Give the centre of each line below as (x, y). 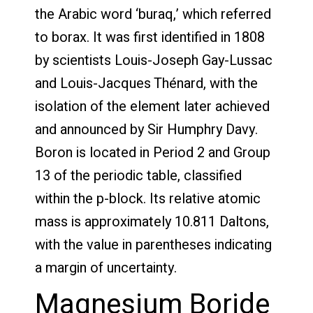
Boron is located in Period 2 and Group (153, 152)
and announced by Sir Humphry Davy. (146, 129)
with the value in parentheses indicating (153, 245)
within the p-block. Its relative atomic (148, 198)
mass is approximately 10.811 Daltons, (152, 221)
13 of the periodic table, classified (138, 175)
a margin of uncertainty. (106, 268)
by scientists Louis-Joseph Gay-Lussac (154, 60)
